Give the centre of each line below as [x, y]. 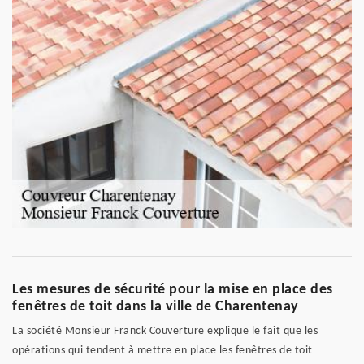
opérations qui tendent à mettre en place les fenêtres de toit [162, 351]
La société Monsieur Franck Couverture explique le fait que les [165, 331]
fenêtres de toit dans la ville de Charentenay [156, 307]
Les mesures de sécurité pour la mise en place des [173, 290]
